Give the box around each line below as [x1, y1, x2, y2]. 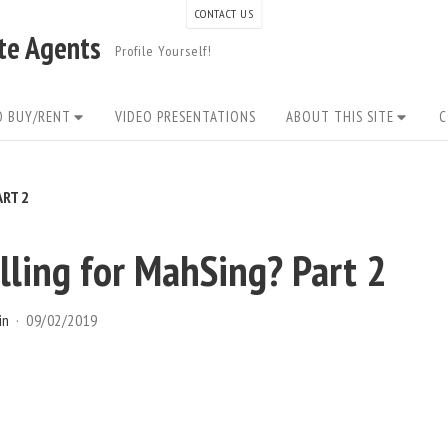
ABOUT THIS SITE [286, 107, 395, 127]
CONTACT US [194, 6, 254, 21]
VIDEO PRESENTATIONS [115, 107, 257, 127]
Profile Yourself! [115, 42, 213, 61]
